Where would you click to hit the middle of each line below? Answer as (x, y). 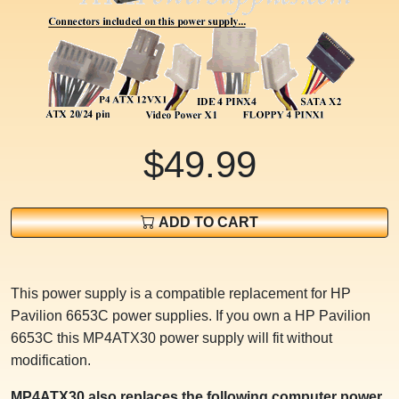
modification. (51, 361)
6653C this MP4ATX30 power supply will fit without (171, 338)
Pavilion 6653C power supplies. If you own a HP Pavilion (191, 316)
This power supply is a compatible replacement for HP (181, 294)
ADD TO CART (207, 223)
